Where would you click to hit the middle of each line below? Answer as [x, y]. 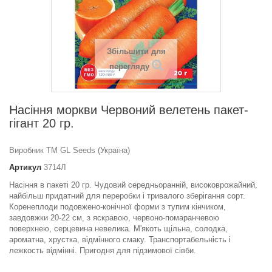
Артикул [25, 168]
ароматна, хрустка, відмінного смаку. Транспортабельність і [120, 240]
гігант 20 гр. [42, 124]
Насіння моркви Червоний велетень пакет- [129, 110]
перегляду [129, 67]
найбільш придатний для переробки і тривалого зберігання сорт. [127, 196]
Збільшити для [136, 52]
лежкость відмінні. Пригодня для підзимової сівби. [103, 251]
